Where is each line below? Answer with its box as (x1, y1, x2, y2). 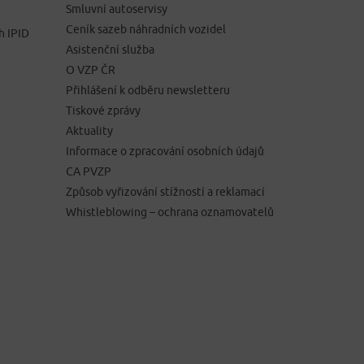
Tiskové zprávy (66, 104, 141, 117)
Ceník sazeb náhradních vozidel (66, 23, 226, 36)
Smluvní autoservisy (66, 2, 167, 15)
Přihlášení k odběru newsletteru (66, 84, 230, 97)
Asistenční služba (66, 43, 154, 56)
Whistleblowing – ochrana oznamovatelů (66, 206, 274, 219)
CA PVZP (66, 165, 111, 178)
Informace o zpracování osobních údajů (66, 145, 264, 158)
